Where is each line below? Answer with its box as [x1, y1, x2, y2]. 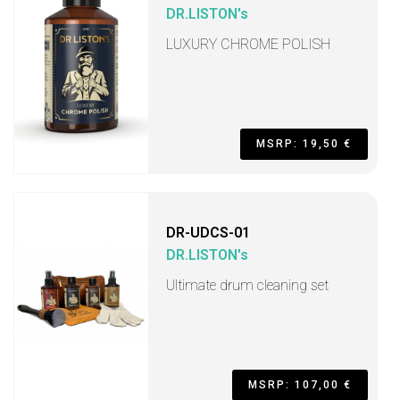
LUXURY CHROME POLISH [166, 36, 330, 53]
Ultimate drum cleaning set [166, 277, 329, 294]
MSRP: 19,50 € [256, 137, 352, 150]
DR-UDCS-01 [166, 224, 250, 241]
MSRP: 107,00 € [248, 379, 352, 391]
